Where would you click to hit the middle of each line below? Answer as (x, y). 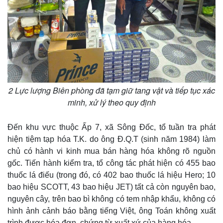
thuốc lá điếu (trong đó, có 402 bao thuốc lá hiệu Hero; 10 (111, 175)
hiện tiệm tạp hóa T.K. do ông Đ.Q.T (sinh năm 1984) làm (111, 139)
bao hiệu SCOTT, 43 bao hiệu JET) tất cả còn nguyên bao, (111, 187)
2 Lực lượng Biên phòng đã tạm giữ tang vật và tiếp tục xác (111, 91)
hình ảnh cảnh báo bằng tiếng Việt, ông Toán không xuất (111, 211)
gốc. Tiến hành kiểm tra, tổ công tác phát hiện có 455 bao (111, 163)
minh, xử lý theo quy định (111, 103)
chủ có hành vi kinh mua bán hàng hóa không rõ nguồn (111, 151)
